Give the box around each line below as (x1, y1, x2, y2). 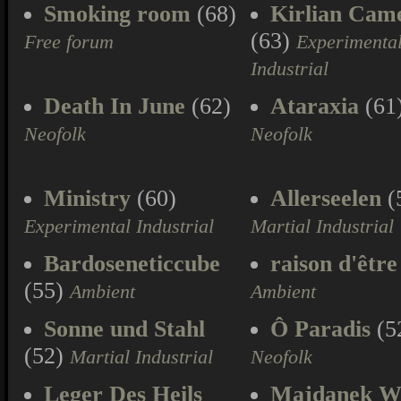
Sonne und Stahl (44, 316, 205, 342)
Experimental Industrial (24, 216, 214, 237)
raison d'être (270, 251, 397, 277)
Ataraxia (270, 93, 359, 119)
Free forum (24, 31, 114, 53)
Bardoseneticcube (44, 251, 220, 277)
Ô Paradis (270, 316, 371, 342)
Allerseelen (270, 185, 381, 211)
